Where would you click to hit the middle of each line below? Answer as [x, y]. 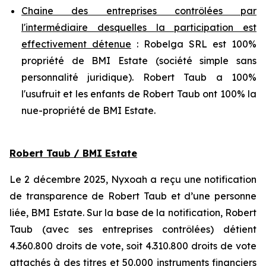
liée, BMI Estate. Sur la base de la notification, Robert [133, 213]
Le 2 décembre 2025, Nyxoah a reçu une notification [133, 180]
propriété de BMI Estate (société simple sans [139, 61]
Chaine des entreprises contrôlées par [139, 11]
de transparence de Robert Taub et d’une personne [133, 196]
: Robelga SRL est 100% [194, 44]
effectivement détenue [76, 44]
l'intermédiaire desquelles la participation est [139, 28]
